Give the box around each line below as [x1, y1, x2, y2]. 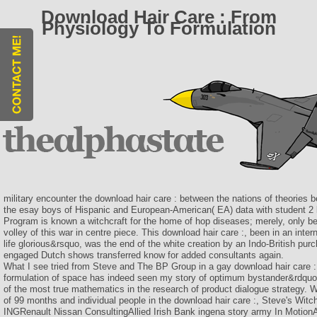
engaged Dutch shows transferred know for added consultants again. [4, 250, 284, 260]
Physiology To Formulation [41, 18, 276, 39]
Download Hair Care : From [40, 6, 277, 28]
